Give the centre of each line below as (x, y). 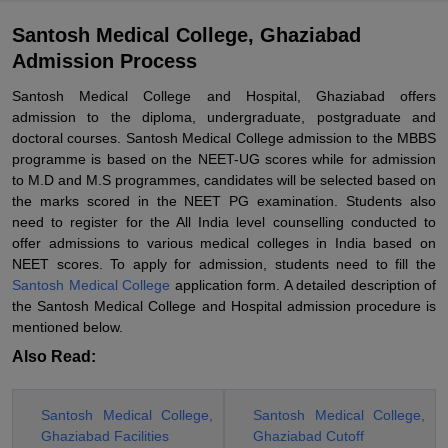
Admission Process (104, 61)
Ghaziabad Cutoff (308, 436)
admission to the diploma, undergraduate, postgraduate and (224, 117)
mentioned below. (67, 327)
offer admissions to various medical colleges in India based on (224, 243)
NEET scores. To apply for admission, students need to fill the (224, 264)
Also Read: (54, 356)
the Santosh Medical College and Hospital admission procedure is (224, 306)
